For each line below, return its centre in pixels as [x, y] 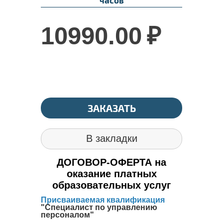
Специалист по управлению [101, 207]
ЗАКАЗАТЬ [111, 108]
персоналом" [67, 215]
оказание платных [111, 173]
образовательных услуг [111, 185]
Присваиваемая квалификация [103, 200]
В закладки [111, 138]
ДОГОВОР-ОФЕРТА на [111, 162]
